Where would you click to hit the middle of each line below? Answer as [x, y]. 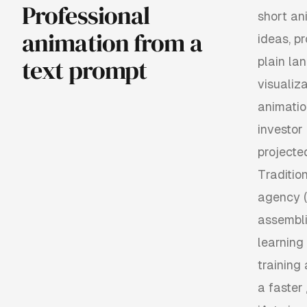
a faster [280, 288]
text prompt [85, 71]
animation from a [112, 43]
